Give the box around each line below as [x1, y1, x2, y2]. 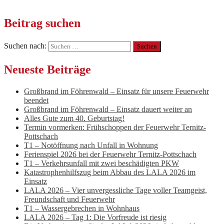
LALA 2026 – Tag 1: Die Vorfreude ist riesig [24, 213, 166, 222]
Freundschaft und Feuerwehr [24, 195, 115, 204]
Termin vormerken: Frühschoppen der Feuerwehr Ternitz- [24, 123, 206, 132]
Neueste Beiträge [4, 62, 91, 76]
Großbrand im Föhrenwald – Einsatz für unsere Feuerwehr [24, 87, 209, 96]
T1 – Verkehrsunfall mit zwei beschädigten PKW [24, 159, 179, 168]
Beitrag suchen [4, 16, 80, 29]
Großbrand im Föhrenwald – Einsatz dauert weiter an [24, 105, 192, 114]
